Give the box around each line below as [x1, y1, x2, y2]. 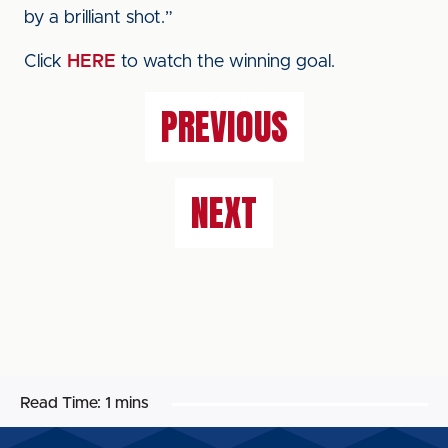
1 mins [105, 395, 149, 411]
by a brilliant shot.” [24, 9, 173, 27]
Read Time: [20, 395, 101, 411]
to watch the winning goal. [116, 53, 340, 71]
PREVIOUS [160, 100, 288, 154]
